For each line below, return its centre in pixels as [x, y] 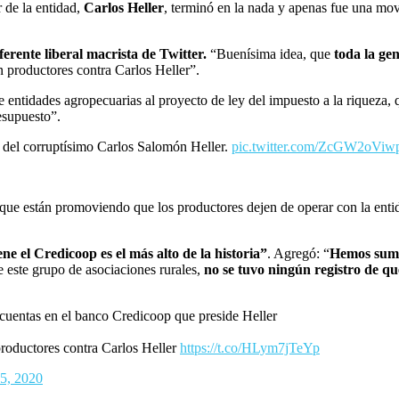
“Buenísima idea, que [270, 54]
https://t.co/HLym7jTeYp [250, 348]
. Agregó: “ [298, 254]
